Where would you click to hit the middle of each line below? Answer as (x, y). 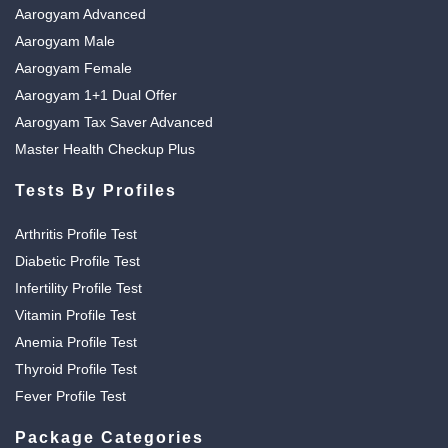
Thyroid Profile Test (76, 368)
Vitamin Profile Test (75, 314)
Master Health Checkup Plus (105, 148)
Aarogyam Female (73, 67)
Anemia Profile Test (76, 341)
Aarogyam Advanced (80, 13)
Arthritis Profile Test (76, 233)
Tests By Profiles (96, 190)
